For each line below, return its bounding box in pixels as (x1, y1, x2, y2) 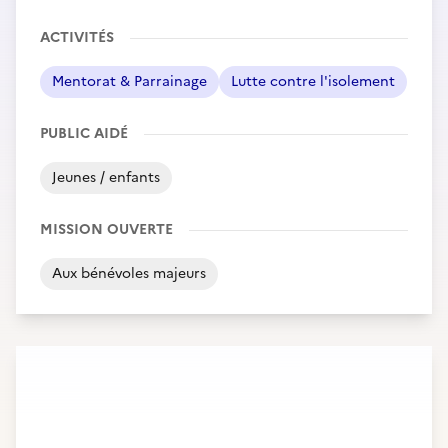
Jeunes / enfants (52, 167, 160, 188)
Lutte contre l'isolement (231, 71, 395, 92)
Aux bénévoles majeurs (52, 263, 206, 284)
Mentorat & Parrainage (52, 71, 207, 92)
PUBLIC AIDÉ (40, 123, 128, 144)
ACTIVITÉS (40, 27, 114, 48)
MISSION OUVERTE (40, 219, 173, 240)
